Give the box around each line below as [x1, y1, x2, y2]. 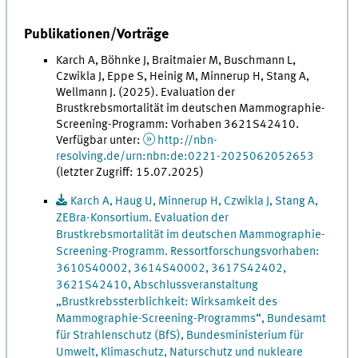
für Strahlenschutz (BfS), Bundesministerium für [56, 328, 304, 342]
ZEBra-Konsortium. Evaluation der [56, 211, 229, 225]
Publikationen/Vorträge [24, 27, 169, 42]
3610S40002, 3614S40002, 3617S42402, [56, 261, 287, 275]
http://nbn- [157, 134, 217, 148]
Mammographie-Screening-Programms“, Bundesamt [56, 312, 327, 325]
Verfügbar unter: [56, 134, 144, 148]
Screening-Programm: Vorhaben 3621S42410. [56, 118, 300, 132]
